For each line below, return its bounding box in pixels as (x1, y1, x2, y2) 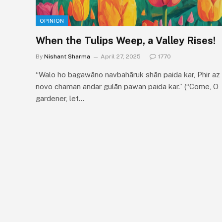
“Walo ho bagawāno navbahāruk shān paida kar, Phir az (36, 70, 220, 79)
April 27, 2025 (101, 53, 141, 60)
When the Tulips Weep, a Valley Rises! (36, 34, 216, 47)
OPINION (40, 17, 64, 24)
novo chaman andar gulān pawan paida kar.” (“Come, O (36, 82, 219, 91)
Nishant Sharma (44, 53, 90, 60)
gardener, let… (36, 94, 84, 103)
